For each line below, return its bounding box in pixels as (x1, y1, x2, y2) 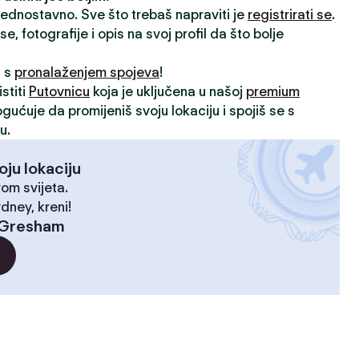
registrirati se (248, 6, 332, 22)
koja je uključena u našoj (90, 83, 246, 99)
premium (246, 83, 300, 99)
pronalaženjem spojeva (14, 64, 159, 80)
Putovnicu (29, 83, 90, 99)
